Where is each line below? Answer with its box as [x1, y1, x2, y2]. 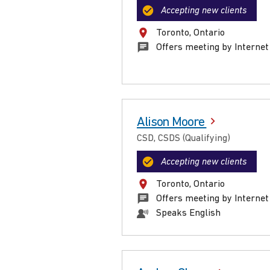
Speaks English [156, 209, 221, 219]
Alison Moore [137, 116, 207, 130]
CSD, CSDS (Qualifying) [137, 134, 230, 144]
